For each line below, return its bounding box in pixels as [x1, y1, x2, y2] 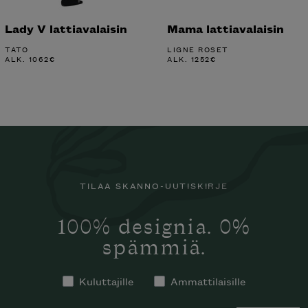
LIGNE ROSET [167, 42, 229, 55]
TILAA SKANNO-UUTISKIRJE [80, 179, 228, 192]
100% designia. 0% [57, 216, 251, 241]
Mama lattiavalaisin [167, 19, 284, 36]
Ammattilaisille [170, 273, 245, 288]
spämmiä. [102, 236, 206, 262]
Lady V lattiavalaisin [5, 19, 127, 36]
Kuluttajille [79, 273, 133, 288]
